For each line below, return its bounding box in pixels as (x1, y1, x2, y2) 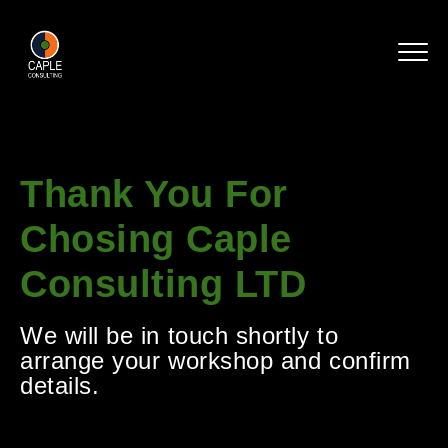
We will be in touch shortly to (20, 322, 339, 349)
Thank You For (20, 173, 289, 215)
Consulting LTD (20, 263, 307, 305)
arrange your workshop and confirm (20, 347, 411, 374)
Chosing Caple (20, 218, 293, 260)
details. (20, 372, 100, 399)
